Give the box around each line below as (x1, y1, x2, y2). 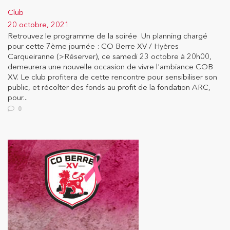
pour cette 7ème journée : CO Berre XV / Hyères (8, 41, 179, 51)
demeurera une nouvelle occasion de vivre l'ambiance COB (8, 62, 213, 72)
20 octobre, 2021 (8, 20, 69, 30)
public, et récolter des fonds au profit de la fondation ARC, (8, 82, 210, 92)
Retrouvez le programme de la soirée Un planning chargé (8, 31, 207, 41)
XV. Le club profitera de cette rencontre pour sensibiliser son (8, 72, 217, 82)
